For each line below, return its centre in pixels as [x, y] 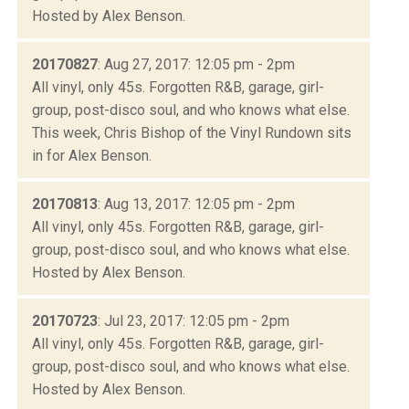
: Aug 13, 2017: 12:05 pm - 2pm [196, 204]
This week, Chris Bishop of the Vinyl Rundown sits [192, 132]
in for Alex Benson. [92, 155]
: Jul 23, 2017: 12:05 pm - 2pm [194, 320]
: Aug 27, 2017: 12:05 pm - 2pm [196, 64]
